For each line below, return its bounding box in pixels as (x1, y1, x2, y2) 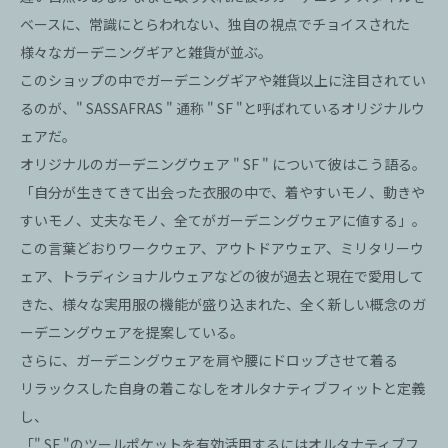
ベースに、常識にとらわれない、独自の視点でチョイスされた (20, 14, 410, 34)
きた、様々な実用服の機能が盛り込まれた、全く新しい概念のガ (20, 294, 426, 314)
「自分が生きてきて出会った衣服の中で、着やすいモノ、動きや (20, 182, 425, 202)
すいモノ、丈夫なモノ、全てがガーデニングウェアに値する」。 (20, 210, 426, 230)
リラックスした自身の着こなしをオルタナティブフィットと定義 (20, 378, 425, 398)
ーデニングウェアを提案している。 (20, 322, 244, 342)
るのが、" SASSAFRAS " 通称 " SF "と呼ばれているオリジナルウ (20, 98, 425, 118)
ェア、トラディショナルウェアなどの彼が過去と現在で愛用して (20, 266, 424, 286)
